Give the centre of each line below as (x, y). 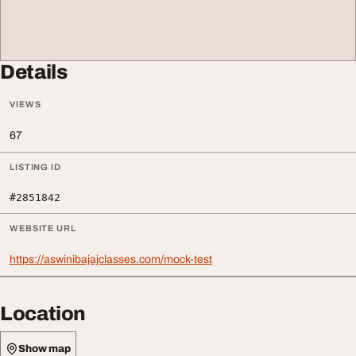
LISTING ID (35, 167)
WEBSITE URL (43, 228)
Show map (44, 348)
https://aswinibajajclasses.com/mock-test (111, 259)
